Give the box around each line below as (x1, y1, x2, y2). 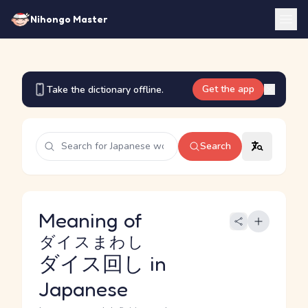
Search (200, 140, 231, 153)
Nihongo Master (30, 13, 107, 25)
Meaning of (38, 208, 148, 232)
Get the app (202, 82, 254, 96)
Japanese (38, 276, 128, 301)
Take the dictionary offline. (47, 82, 164, 96)
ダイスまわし (38, 232, 144, 251)
